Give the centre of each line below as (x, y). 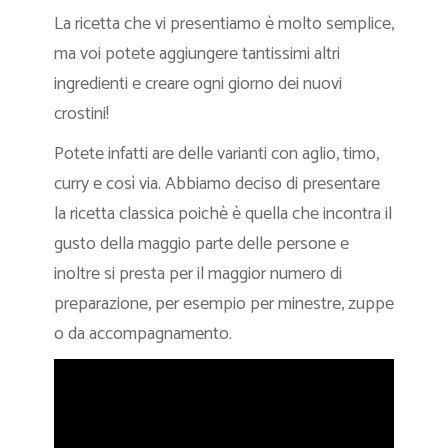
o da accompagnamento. (143, 334)
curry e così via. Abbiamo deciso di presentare (217, 184)
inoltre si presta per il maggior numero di (198, 274)
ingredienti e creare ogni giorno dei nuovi (198, 84)
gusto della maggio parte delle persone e (201, 244)
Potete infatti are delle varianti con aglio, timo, (216, 154)
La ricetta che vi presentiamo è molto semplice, (224, 24)
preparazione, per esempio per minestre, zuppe (224, 304)
